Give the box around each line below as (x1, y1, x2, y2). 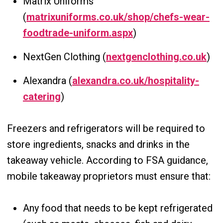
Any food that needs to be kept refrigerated (23, 202, 213, 214)
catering (23, 91, 61, 103)
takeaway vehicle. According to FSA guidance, (7, 154, 208, 166)
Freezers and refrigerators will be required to (7, 122, 205, 134)
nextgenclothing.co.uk (106, 51, 207, 63)
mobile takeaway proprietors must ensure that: (7, 170, 211, 182)
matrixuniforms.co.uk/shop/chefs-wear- (26, 11, 210, 23)
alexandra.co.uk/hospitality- (72, 75, 199, 87)
